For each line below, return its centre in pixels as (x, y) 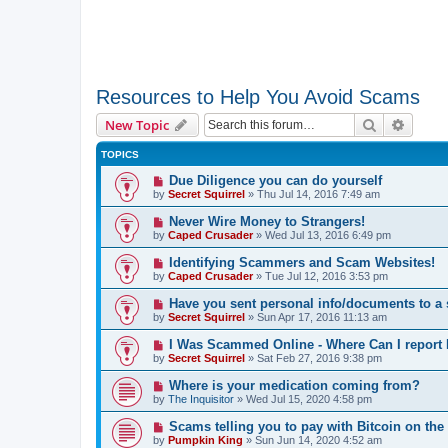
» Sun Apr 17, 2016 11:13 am (316, 317)
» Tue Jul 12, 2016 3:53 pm (320, 276)
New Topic (137, 125)
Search (398, 124)
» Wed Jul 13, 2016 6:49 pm (322, 235)
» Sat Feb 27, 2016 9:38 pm (313, 358)
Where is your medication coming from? (294, 385)
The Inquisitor (201, 399)
